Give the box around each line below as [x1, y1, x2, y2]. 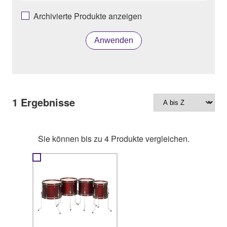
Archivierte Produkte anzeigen [33, 10, 142, 22]
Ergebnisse [18, 95, 75, 109]
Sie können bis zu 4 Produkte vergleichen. [37, 132, 190, 144]
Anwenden [94, 36, 133, 45]
